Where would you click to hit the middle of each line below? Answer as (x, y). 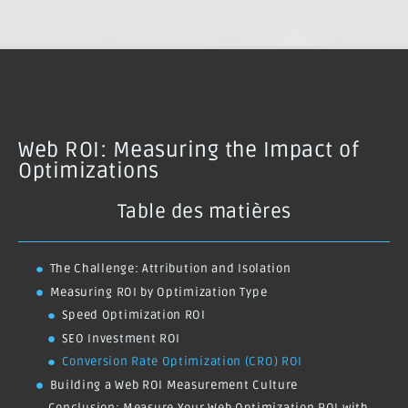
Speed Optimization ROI (133, 316)
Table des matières (204, 212)
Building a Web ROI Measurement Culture (174, 385)
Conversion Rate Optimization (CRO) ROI (182, 362)
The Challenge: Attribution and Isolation (170, 269)
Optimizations (89, 172)
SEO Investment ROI (121, 338)
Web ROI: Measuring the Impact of (189, 151)
